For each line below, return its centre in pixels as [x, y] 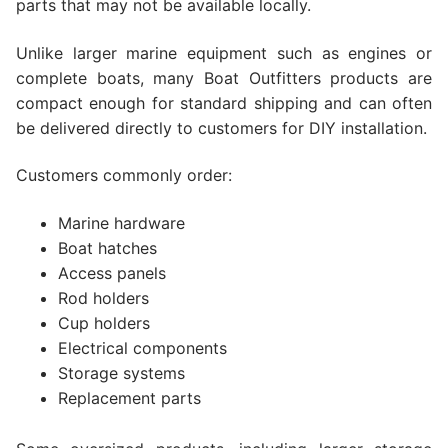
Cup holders [103, 322]
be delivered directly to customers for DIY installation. [221, 127]
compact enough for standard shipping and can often [224, 102]
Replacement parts [129, 397]
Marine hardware [121, 222]
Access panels [111, 272]
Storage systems [121, 372]
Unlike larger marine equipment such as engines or [224, 52]
